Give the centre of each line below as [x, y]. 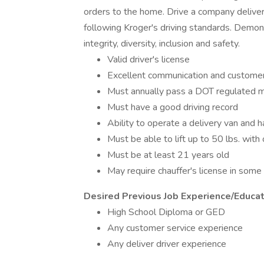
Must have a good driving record [173, 107]
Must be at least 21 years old [168, 155]
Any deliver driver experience [167, 244]
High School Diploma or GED [166, 212]
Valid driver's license [148, 60]
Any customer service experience [175, 228]
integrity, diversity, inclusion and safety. [162, 44]
